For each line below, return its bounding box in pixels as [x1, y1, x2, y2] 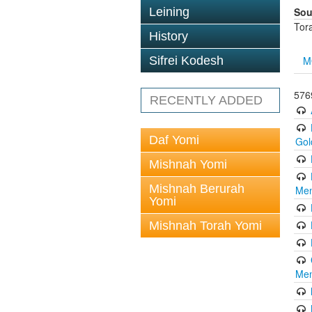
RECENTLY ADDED [150, 93, 263, 107]
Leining [149, 5, 189, 19]
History [149, 29, 188, 43]
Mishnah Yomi [149, 157, 227, 171]
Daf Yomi [149, 133, 199, 147]
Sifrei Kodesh [149, 54, 224, 68]
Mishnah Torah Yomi [149, 219, 262, 233]
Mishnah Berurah [149, 182, 244, 196]
